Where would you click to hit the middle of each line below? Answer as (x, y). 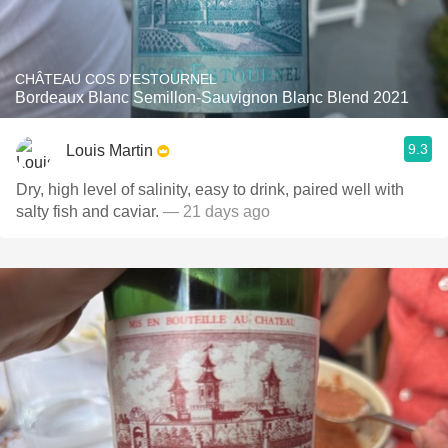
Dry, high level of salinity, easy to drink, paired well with (210, 189)
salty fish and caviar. (89, 211)
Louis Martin (109, 150)
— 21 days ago (216, 211)
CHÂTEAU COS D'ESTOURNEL (116, 79)
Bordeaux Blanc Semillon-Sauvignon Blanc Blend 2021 (212, 97)
